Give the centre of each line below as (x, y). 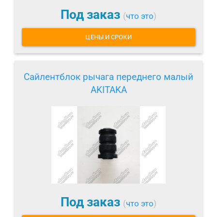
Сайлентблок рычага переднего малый (108, 77)
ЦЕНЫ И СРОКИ (108, 37)
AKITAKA (108, 90)
